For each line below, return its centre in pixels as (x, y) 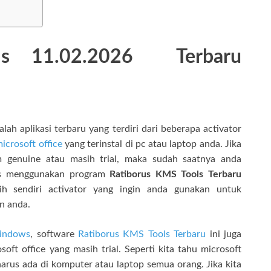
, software (54, 234)
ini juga (224, 234)
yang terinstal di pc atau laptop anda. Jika (152, 144)
